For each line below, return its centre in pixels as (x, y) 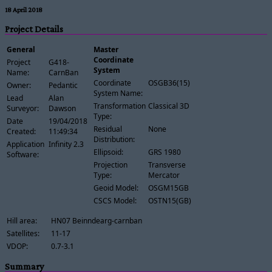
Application (25, 144)
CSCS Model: (115, 201)
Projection (110, 165)
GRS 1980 (164, 152)
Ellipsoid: (108, 152)
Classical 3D (168, 106)
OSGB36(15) (169, 83)
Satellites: (23, 234)
